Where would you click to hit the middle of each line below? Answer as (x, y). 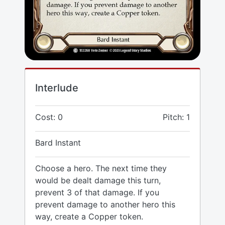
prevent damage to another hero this (105, 205)
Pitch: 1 (176, 117)
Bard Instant (58, 143)
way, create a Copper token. (89, 217)
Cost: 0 (49, 117)
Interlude (57, 88)
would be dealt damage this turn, (98, 181)
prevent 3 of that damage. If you (97, 193)
